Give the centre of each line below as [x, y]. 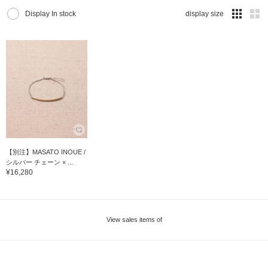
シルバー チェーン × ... [39, 162]
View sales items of [134, 219]
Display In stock [51, 14]
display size [205, 14]
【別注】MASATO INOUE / [46, 152]
